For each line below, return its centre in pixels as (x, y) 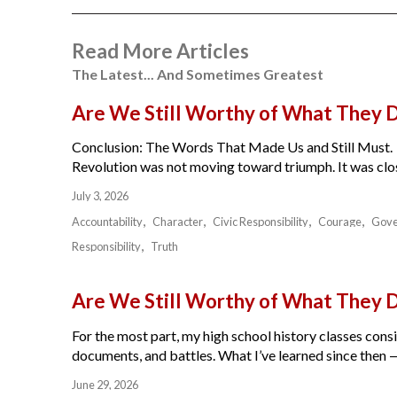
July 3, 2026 (100, 196)
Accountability (107, 222)
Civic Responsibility (261, 222)
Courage (340, 222)
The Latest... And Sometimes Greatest (197, 74)
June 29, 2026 (105, 384)
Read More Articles (160, 51)
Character (177, 222)
